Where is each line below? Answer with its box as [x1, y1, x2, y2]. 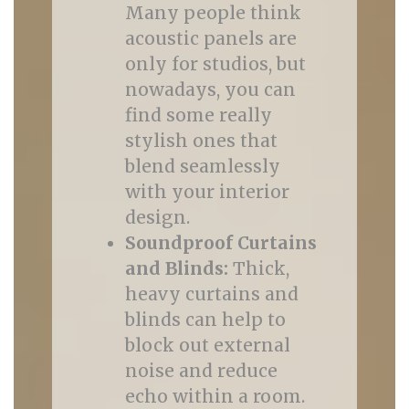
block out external [124, 334, 290, 356]
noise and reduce [124, 360, 278, 382]
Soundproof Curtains [124, 232, 317, 254]
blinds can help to [124, 309, 286, 330]
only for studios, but [124, 53, 306, 75]
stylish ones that [124, 130, 278, 152]
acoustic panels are [124, 27, 297, 49]
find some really [124, 104, 272, 126]
